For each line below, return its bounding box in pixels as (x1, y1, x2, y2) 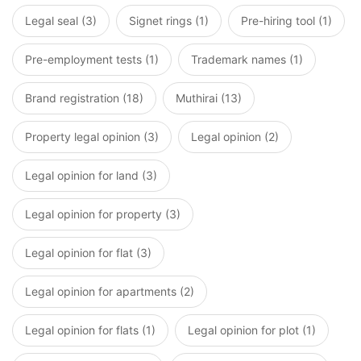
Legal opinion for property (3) (25, 207, 180, 222)
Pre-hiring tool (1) (241, 14, 332, 28)
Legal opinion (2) (191, 130, 279, 144)
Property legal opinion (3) (25, 130, 159, 144)
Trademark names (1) (191, 52, 303, 67)
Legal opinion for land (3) (25, 168, 157, 183)
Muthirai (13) (176, 91, 242, 106)
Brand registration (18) (25, 91, 143, 106)
